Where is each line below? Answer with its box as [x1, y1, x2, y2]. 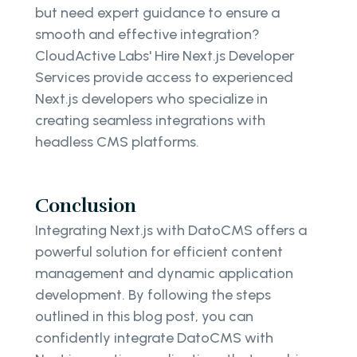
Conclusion [35, 193, 136, 218]
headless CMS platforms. [35, 132, 202, 151]
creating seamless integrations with [35, 111, 265, 129]
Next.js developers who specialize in [35, 89, 268, 108]
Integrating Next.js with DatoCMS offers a [35, 221, 307, 239]
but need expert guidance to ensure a [35, 3, 280, 22]
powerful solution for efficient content [35, 242, 283, 261]
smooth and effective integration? [35, 25, 260, 43]
